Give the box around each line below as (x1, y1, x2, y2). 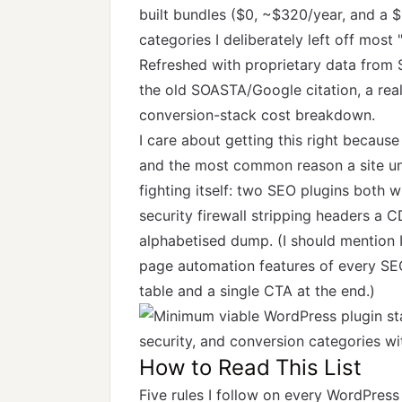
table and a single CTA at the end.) (139, 282, 375, 300)
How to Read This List (139, 354, 362, 380)
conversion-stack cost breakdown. (139, 106, 375, 124)
